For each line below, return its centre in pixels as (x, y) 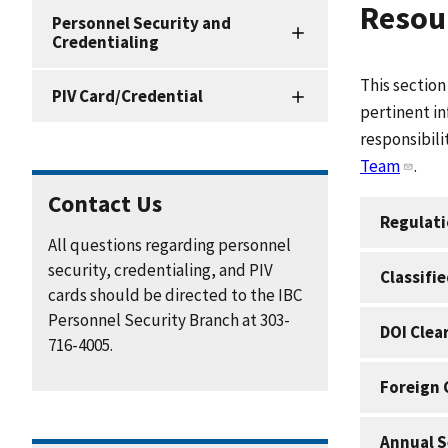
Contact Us (105, 203)
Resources (75, 99)
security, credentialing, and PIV (160, 269)
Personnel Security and (141, 22)
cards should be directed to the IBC (175, 294)
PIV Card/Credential (127, 95)
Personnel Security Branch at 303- (169, 319)
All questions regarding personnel (169, 244)
